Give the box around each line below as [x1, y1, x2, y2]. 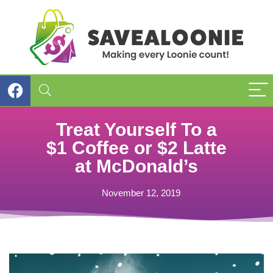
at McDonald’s [75, 156, 198, 176]
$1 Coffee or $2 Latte [46, 138, 227, 158]
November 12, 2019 [102, 188, 180, 198]
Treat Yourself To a [56, 119, 217, 140]
